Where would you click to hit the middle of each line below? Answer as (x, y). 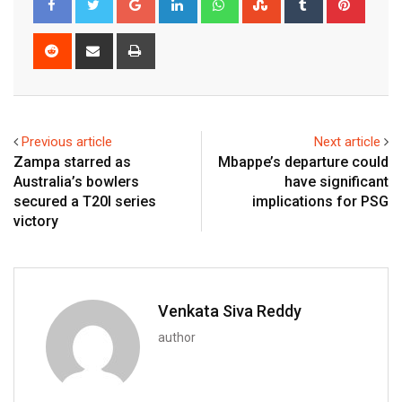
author (177, 338)
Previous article (67, 142)
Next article (347, 142)
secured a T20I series (85, 202)
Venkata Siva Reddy (230, 311)
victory (36, 222)
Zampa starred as (72, 162)
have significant (336, 182)
